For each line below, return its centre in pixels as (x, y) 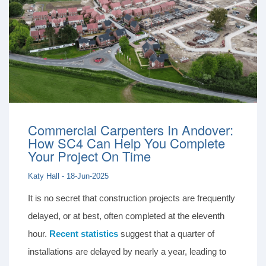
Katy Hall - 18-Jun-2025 (68, 176)
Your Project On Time (89, 156)
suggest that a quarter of (166, 234)
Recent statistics (84, 234)
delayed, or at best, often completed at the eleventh (126, 216)
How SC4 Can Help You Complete (126, 143)
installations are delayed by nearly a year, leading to (127, 252)
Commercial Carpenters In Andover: (131, 130)
